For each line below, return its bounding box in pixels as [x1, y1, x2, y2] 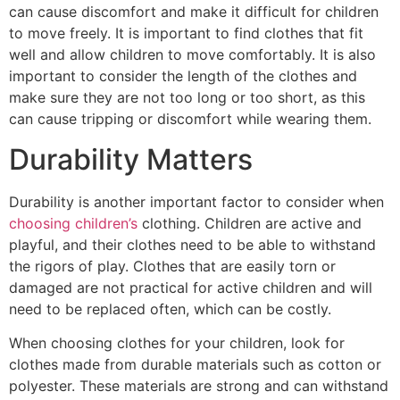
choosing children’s [9, 213, 137, 232]
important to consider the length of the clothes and [9, 67, 357, 86]
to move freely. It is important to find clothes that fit [9, 24, 363, 43]
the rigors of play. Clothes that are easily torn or [9, 256, 336, 275]
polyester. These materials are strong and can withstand [9, 376, 388, 395]
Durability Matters [9, 141, 253, 177]
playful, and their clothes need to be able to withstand [9, 235, 376, 254]
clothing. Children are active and [137, 213, 362, 232]
